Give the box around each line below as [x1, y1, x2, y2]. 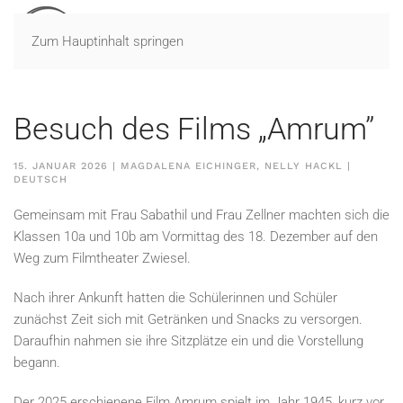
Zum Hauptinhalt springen [31, 33, 184, 49]
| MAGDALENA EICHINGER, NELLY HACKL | [108, 160, 351, 172]
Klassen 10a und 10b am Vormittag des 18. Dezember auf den [13, 228, 378, 245]
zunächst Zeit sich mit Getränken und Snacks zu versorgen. [13, 311, 363, 327]
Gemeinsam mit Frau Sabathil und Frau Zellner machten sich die [13, 207, 390, 223]
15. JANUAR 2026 [13, 160, 108, 172]
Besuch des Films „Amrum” [13, 111, 374, 147]
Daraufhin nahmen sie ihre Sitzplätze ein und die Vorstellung [13, 333, 363, 349]
